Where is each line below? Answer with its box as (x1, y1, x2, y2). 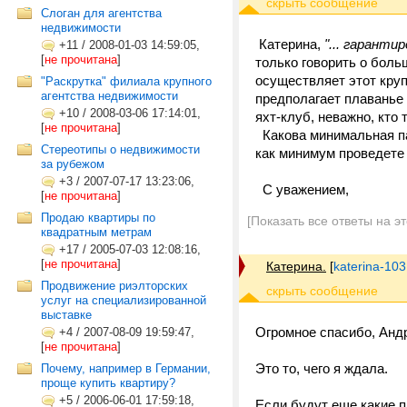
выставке (41, 308, 92, 322)
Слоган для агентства (41, 6, 162, 20)
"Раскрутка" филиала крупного (41, 74, 212, 88)
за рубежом (41, 157, 104, 171)
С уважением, (255, 182, 349, 197)
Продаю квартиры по (41, 211, 155, 224)
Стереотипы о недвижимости (41, 143, 200, 156)
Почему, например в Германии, (41, 362, 211, 375)
